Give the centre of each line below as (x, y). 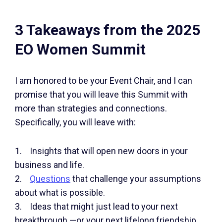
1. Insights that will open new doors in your (101, 151)
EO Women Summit (80, 49)
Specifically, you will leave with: (75, 122)
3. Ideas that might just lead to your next (96, 206)
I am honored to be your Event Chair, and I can (104, 81)
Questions (50, 179)
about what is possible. (61, 193)
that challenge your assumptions (136, 179)
